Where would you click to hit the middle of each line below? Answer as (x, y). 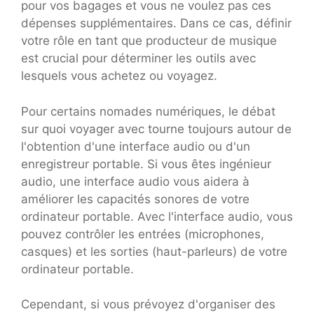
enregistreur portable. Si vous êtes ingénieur (146, 164)
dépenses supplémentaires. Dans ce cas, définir (156, 23)
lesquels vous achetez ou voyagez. (119, 76)
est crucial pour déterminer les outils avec (138, 59)
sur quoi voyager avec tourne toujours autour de (156, 129)
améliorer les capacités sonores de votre (135, 199)
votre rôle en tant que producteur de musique (149, 41)
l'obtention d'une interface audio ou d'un (136, 146)
